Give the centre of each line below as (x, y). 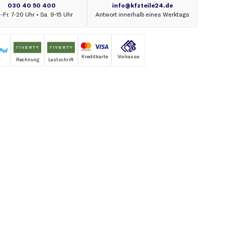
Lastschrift (61, 60)
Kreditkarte (95, 56)
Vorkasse (128, 56)
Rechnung (27, 60)
